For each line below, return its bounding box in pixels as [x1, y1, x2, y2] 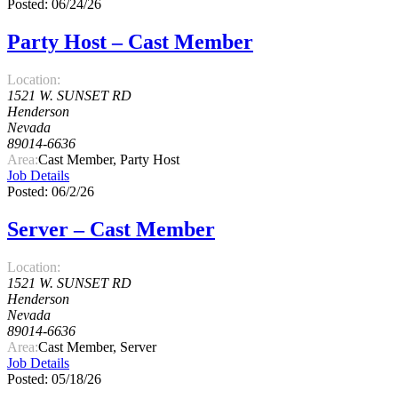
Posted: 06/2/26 [7, 183, 94, 199]
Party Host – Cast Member [7, 29, 253, 53]
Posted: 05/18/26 [7, 370, 101, 386]
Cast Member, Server [38, 338, 156, 354]
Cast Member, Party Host [38, 151, 179, 167]
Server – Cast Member [7, 217, 215, 241]
